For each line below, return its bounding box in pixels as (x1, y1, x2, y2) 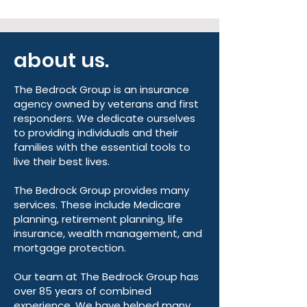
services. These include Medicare (14, 197, 181, 212)
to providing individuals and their (14, 125, 178, 140)
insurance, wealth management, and (14, 225, 202, 241)
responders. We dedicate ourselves (14, 110, 195, 125)
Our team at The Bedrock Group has (14, 269, 199, 284)
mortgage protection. (14, 240, 126, 255)
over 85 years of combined (14, 283, 151, 298)
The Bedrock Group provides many (14, 182, 189, 197)
